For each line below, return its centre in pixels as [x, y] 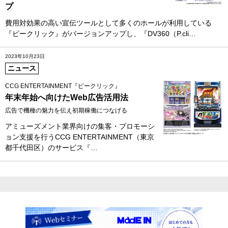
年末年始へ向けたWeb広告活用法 [67, 97]
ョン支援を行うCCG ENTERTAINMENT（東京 [80, 137]
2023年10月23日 [25, 56]
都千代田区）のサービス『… [51, 147]
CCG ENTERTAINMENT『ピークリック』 [63, 86]
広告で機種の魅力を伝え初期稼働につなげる [66, 110]
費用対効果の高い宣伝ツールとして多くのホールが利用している [108, 23]
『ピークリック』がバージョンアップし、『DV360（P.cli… [101, 33]
